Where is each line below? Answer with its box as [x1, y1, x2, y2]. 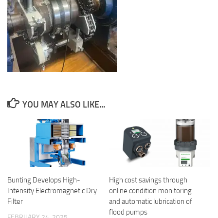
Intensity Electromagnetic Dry [7, 186, 97, 196]
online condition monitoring [109, 186, 192, 196]
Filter [7, 197, 23, 206]
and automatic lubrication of [109, 197, 192, 206]
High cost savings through [109, 176, 187, 185]
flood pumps [109, 208, 147, 217]
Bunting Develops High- [7, 176, 80, 185]
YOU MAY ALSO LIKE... [22, 99, 105, 110]
